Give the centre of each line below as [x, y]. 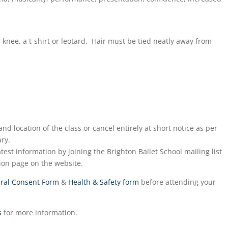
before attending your [178, 182]
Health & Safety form [104, 182]
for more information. [40, 212]
